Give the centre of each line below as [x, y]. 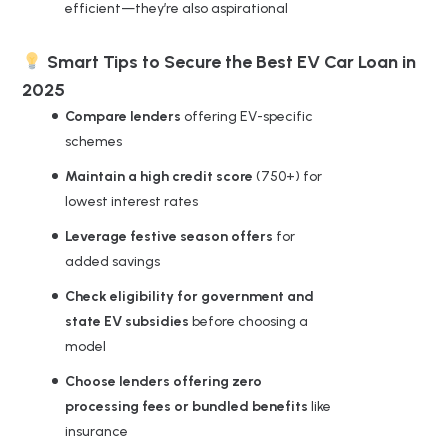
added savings [112, 261]
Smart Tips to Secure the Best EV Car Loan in [229, 61]
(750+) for [289, 176]
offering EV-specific [248, 116]
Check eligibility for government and [189, 296]
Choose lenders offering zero [163, 381]
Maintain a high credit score [160, 176]
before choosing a [250, 321]
